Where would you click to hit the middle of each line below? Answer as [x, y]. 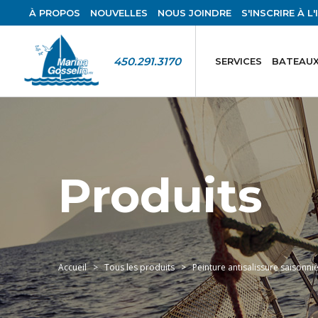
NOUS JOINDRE [194, 13]
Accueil [72, 267]
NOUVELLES [119, 13]
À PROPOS [54, 13]
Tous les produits [139, 267]
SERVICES [239, 61]
